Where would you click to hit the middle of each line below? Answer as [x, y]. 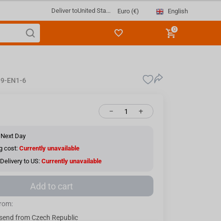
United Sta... [94, 11]
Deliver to [64, 11]
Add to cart [52, 186]
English [178, 11]
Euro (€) [128, 11]
